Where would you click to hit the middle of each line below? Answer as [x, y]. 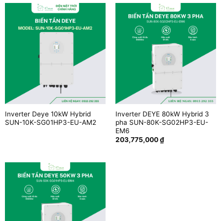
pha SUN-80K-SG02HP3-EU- [162, 122]
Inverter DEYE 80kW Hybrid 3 [162, 114]
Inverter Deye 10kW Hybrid [48, 114]
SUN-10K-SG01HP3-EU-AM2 [50, 122]
